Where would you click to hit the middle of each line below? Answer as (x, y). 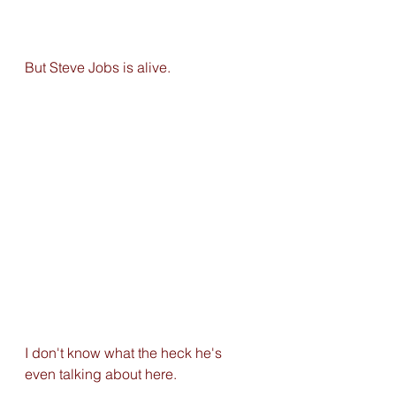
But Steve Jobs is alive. (98, 68)
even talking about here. (103, 374)
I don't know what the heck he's (125, 353)
